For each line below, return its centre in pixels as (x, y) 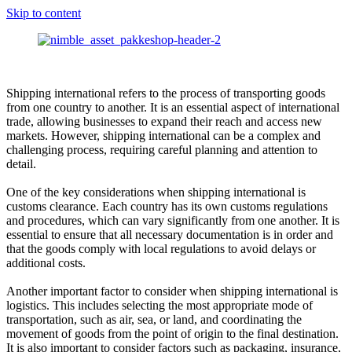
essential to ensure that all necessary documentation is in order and (170, 235)
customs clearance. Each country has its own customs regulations (167, 206)
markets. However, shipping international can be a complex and (163, 136)
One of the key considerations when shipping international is (156, 192)
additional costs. (46, 263)
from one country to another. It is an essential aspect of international (173, 107)
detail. (21, 164)
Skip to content (44, 13)
